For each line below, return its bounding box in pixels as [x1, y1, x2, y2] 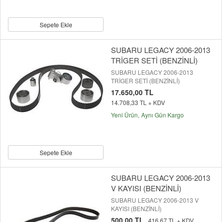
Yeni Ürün [111, 111, 138, 119]
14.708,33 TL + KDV [111, 98, 165, 107]
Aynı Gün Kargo [141, 111, 184, 119]
